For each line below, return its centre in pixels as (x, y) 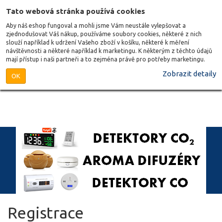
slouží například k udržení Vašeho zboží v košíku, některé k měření (98, 42)
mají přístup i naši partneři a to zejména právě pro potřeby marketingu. (106, 59)
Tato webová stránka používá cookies (76, 11)
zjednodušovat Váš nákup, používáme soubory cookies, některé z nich (104, 34)
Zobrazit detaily (189, 74)
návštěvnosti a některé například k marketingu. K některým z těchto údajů (109, 51)
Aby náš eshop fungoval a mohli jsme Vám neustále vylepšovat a (96, 26)
